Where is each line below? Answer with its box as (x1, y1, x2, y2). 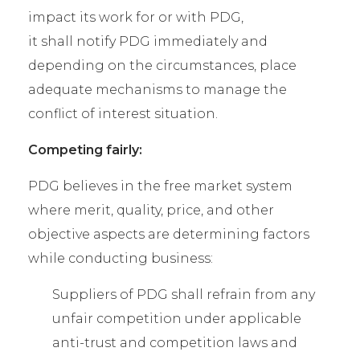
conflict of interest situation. (28, 106, 218, 121)
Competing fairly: (28, 142, 142, 157)
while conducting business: (28, 251, 213, 266)
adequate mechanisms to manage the (28, 82, 287, 97)
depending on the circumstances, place (28, 58, 297, 73)
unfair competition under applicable (52, 311, 301, 326)
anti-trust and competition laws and (52, 335, 297, 350)
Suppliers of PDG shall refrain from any (52, 287, 315, 302)
